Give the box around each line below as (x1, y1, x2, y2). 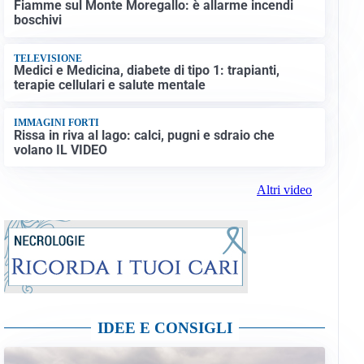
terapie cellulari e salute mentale (13, 77, 206, 93)
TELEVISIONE (13, 52, 82, 64)
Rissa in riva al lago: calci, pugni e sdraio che (13, 127, 275, 143)
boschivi (13, 12, 62, 28)
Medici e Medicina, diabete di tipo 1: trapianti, (13, 63, 279, 79)
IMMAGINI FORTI (13, 117, 99, 129)
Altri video (256, 183, 312, 197)
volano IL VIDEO (13, 141, 107, 158)
